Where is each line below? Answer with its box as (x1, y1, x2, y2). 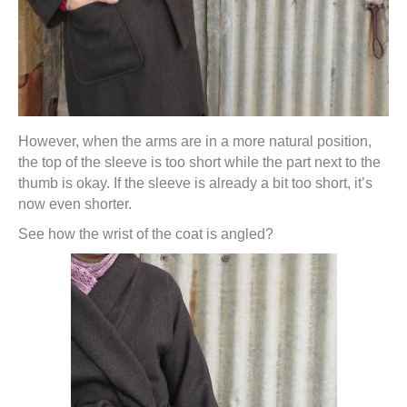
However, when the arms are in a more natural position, (18, 134, 372, 149)
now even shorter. (18, 196, 132, 212)
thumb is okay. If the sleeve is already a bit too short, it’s (18, 175, 372, 191)
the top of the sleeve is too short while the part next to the (18, 154, 381, 170)
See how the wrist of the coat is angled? (18, 226, 273, 242)
